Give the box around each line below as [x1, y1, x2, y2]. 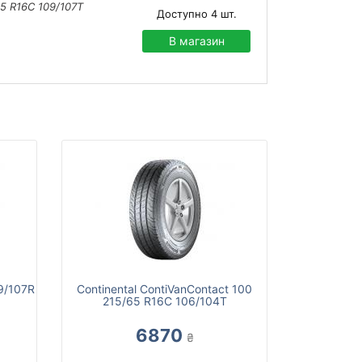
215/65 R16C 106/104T [102, 294, 227, 309]
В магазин [168, 34, 225, 48]
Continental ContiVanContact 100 [77, 282, 252, 297]
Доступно [156, 7, 208, 21]
